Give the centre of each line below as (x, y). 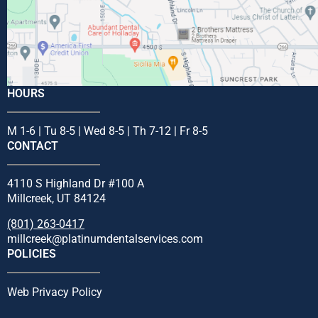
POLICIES (32, 254)
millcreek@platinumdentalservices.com (105, 239)
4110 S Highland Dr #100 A (76, 184)
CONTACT (33, 146)
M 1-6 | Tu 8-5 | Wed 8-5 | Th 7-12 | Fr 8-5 (108, 131)
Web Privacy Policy (55, 292)
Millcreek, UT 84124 (56, 199)
